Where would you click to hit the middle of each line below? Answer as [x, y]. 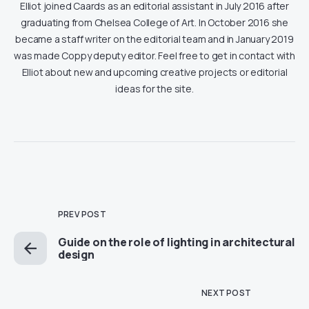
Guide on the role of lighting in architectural [177, 242]
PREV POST [82, 214]
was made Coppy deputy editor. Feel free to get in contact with [154, 55]
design [76, 254]
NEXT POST [226, 292]
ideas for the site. [154, 88]
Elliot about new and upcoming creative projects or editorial [154, 72]
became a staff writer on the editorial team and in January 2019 [154, 39]
